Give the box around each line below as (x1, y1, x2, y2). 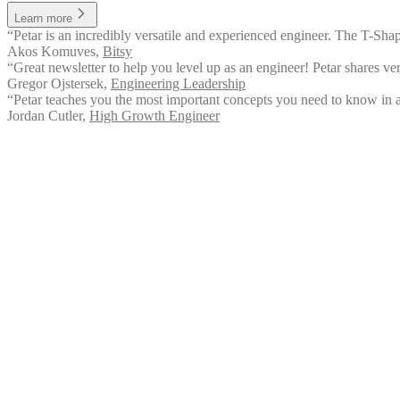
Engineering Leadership (111, 75, 246, 91)
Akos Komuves (7, 43, 96, 59)
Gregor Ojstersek (7, 75, 104, 91)
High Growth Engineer (89, 107, 220, 123)
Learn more (14, 11, 72, 25)
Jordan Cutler (7, 107, 82, 123)
